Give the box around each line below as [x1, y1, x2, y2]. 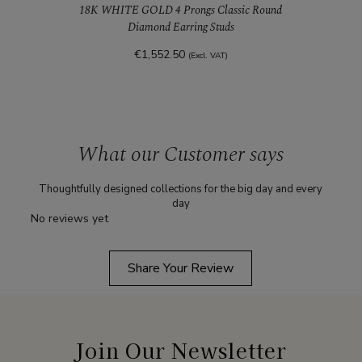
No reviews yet [31, 211, 109, 227]
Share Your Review [128, 259, 234, 278]
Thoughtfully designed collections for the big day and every [39, 182, 323, 197]
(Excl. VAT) [187, 50, 228, 62]
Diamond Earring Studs [127, 19, 234, 36]
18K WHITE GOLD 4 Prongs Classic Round [79, 2, 176, 19]
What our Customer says [78, 138, 284, 171]
